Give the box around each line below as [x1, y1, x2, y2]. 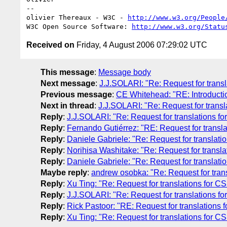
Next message [41, 79, 95, 88]
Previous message [41, 90, 112, 99]
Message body [98, 67, 151, 77]
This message [41, 67, 94, 77]
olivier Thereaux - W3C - [26, 13, 128, 21]
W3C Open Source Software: [26, 22, 132, 30]
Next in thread [41, 101, 94, 110]
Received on [26, 40, 74, 49]
